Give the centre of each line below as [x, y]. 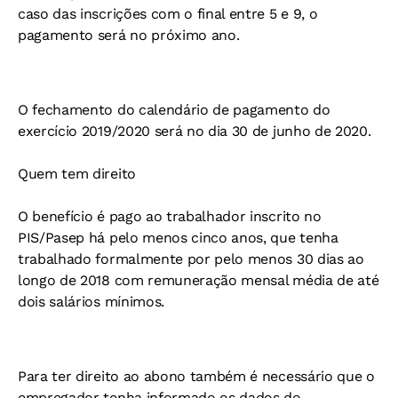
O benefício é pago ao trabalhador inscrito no [170, 216]
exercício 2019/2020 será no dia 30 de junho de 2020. [195, 131]
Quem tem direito [77, 174]
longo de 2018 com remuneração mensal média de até [199, 280]
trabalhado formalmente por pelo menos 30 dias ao [191, 259]
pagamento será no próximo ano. [129, 35]
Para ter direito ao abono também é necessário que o [196, 376]
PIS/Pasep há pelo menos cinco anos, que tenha [178, 238]
